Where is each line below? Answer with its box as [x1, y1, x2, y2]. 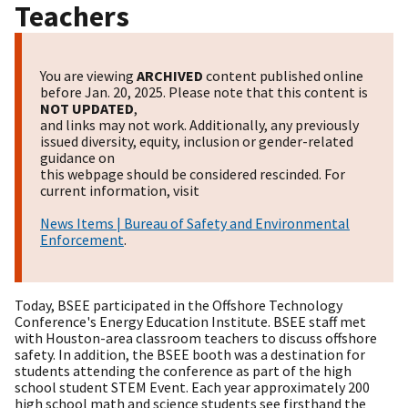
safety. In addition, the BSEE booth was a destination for [15, 345, 365, 364]
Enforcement [40, 230, 124, 250]
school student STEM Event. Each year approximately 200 [15, 378, 370, 397]
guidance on [40, 148, 115, 168]
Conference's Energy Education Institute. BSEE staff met [15, 312, 366, 331]
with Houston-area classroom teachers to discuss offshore [15, 329, 377, 348]
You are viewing [40, 66, 137, 86]
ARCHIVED [137, 66, 203, 86]
